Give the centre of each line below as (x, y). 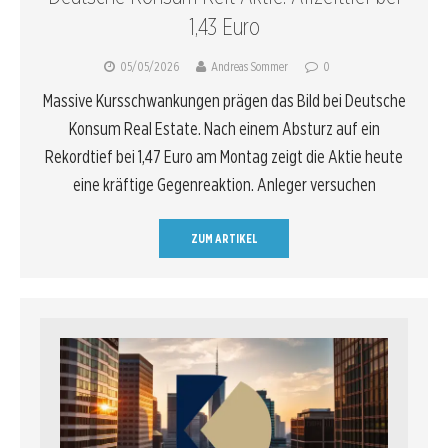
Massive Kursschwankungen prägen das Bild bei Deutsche (224, 100)
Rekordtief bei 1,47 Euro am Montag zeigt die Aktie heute (224, 156)
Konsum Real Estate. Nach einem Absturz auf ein (224, 128)
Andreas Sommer (249, 66)
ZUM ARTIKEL (224, 238)
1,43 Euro (224, 26)
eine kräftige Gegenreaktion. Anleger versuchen (224, 184)
